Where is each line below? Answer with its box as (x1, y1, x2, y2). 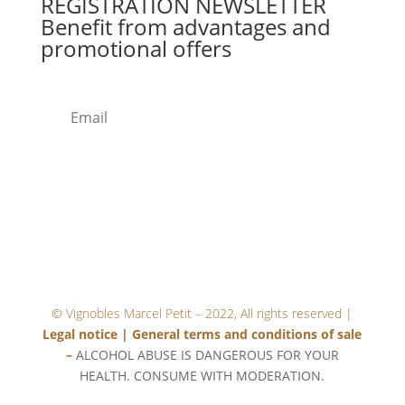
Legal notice (42, 325, 122, 343)
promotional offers (40, 33, 231, 63)
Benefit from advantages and (40, 11, 331, 42)
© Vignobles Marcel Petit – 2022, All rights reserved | (52, 304, 353, 322)
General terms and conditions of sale (132, 325, 363, 343)
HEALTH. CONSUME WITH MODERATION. (80, 366, 325, 384)
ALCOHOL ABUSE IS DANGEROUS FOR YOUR (71, 345, 339, 363)
